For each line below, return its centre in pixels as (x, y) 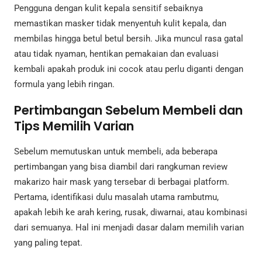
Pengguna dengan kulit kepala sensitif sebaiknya (108, 8)
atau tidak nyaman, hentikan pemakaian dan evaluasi (116, 54)
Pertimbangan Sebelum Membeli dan (128, 110)
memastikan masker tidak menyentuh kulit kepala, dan (120, 24)
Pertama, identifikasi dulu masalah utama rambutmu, (116, 197)
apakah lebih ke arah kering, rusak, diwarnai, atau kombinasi (131, 213)
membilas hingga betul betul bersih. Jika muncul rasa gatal (129, 39)
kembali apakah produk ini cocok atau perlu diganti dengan (129, 69)
